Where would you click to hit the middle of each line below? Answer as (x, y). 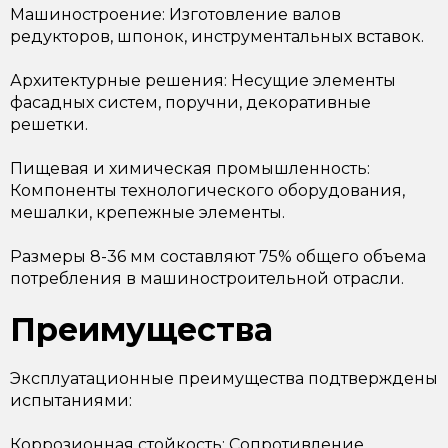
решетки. (49, 124)
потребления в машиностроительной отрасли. (207, 278)
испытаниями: (71, 400)
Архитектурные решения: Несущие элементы (203, 80)
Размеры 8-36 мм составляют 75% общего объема (218, 256)
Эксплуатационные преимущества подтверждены (224, 378)
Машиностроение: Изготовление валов (175, 14)
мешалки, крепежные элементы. (147, 212)
